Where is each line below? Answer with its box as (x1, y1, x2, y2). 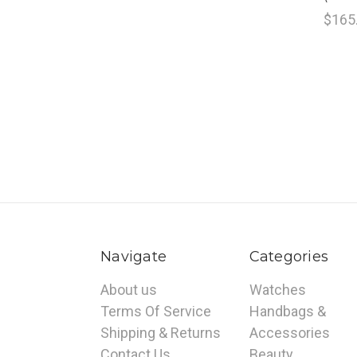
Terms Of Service (100, 303, 211, 320)
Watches (249, 281, 306, 299)
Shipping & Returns (100, 324, 221, 342)
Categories (249, 248, 328, 266)
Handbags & (249, 303, 326, 320)
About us (100, 281, 157, 299)
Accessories (249, 324, 330, 342)
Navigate (100, 248, 167, 266)
